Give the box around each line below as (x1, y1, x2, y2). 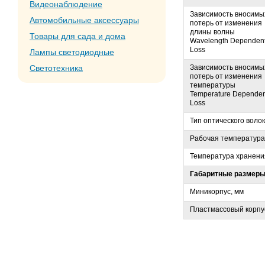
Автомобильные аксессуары (30, 15, 139, 25)
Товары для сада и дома (30, 31, 125, 41)
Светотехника (30, 63, 83, 73)
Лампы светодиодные (30, 47, 114, 57)
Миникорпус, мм (190, 187, 244, 196)
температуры (190, 80, 235, 89)
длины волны (190, 27, 235, 36)
